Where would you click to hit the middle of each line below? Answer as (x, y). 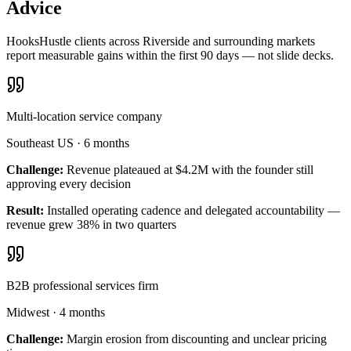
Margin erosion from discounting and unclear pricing (197, 339)
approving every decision (69, 184)
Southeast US (40, 143)
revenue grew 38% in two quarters (91, 225)
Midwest (28, 313)
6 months (107, 143)
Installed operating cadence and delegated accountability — (194, 211)
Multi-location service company (84, 117)
